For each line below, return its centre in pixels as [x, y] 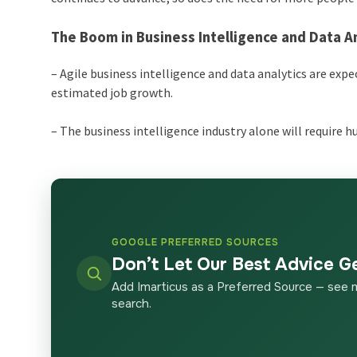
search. [132, 303]
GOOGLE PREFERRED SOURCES [196, 242]
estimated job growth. [112, 92]
